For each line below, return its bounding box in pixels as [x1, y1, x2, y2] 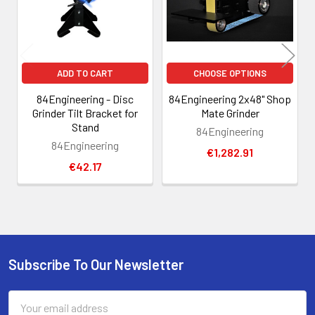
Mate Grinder [200, 105, 259, 120]
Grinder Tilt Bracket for [32, 105, 138, 120]
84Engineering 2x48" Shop [169, 91, 291, 105]
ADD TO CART [57, 67, 113, 79]
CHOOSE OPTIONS [193, 67, 266, 79]
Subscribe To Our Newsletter [8, 255, 184, 273]
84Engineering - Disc [37, 91, 134, 105]
